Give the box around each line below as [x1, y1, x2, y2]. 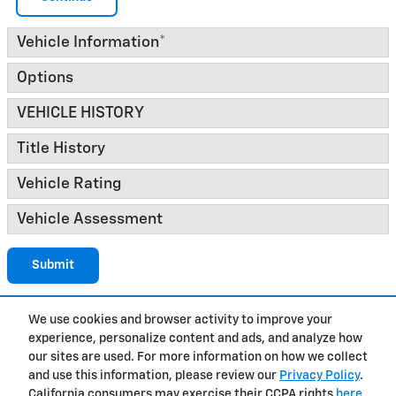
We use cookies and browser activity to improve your [28, 314, 332, 327]
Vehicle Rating [17, 175, 121, 192]
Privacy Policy [279, 369, 360, 383]
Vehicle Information [17, 34, 159, 50]
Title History [17, 140, 105, 156]
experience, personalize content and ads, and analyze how [28, 332, 362, 346]
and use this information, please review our [28, 369, 279, 383]
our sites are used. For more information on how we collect [28, 351, 368, 364]
